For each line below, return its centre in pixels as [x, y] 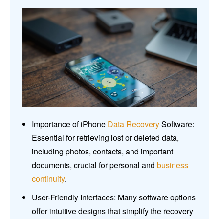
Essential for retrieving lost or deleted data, [105, 138]
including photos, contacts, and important [102, 152]
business [173, 165]
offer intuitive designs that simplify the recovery [112, 211]
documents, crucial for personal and [94, 165]
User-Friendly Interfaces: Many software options [114, 197]
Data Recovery [133, 124]
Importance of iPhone [70, 124]
